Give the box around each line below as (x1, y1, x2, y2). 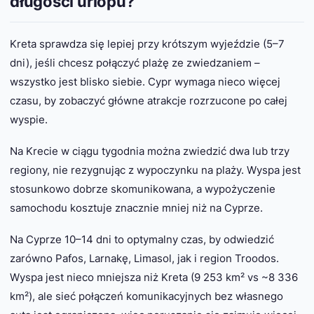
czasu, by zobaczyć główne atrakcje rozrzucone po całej (10, 93, 287, 107)
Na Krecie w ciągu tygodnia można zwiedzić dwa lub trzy (10, 144, 289, 158)
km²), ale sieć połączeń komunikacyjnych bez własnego (10, 289, 283, 303)
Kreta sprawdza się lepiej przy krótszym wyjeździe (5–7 (10, 36, 285, 50)
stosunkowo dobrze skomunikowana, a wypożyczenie (10, 182, 275, 196)
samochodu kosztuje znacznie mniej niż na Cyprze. (10, 200, 263, 214)
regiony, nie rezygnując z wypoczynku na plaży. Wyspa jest (10, 163, 301, 177)
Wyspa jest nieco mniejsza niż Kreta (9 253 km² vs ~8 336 (10, 270, 298, 284)
